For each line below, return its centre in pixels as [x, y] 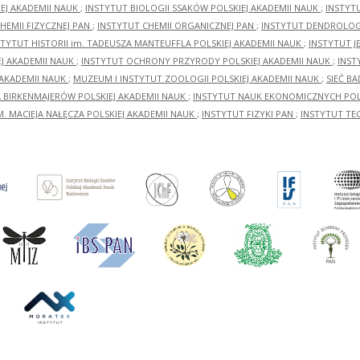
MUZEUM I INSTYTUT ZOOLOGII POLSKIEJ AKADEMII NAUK [197, 79]
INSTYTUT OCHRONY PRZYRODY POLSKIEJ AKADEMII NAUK [207, 61]
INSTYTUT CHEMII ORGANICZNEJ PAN [177, 26]
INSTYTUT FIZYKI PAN [249, 114]
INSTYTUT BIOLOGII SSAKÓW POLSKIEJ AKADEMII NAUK [203, 8]
